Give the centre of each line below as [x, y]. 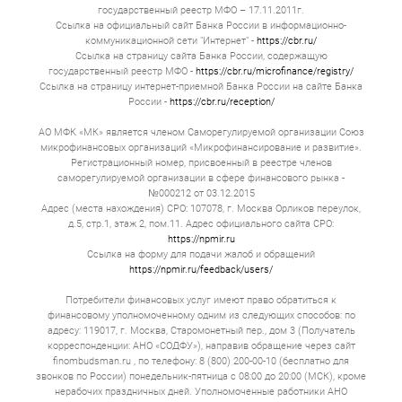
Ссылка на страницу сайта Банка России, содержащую [201, 57]
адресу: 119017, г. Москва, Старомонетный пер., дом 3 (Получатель [201, 331]
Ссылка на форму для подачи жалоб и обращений [201, 255]
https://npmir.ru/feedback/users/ [201, 270]
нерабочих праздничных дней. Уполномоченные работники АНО [201, 392]
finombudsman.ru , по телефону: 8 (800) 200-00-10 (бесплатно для [201, 362]
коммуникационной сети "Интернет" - [171, 41]
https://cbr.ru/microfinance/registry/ [275, 72]
